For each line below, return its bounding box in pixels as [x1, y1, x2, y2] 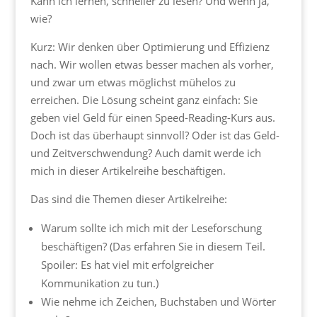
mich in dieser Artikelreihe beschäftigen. [30, 163, 226, 178]
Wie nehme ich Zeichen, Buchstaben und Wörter [40, 294, 276, 309]
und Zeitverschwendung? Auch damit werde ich [30, 146, 261, 161]
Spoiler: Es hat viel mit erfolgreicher [40, 258, 214, 272]
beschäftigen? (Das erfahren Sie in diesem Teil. [40, 239, 265, 254]
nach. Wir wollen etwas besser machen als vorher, [30, 57, 274, 72]
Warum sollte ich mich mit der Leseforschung [40, 221, 262, 236]
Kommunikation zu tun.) [40, 276, 158, 291]
